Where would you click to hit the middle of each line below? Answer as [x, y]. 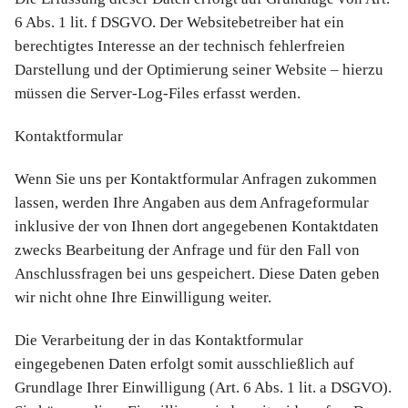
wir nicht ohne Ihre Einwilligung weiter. [143, 298]
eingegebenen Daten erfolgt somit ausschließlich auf [184, 364]
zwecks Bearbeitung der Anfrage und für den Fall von [187, 250]
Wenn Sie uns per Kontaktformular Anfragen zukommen [196, 179]
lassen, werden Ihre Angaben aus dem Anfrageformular [192, 203]
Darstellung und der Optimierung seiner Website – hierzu [199, 69]
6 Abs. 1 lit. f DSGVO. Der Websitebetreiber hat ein [179, 22]
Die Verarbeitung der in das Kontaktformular [159, 341]
